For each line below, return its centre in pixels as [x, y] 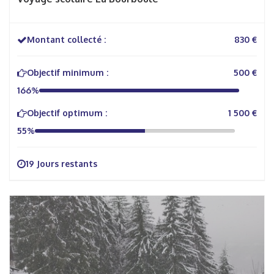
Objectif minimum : [68, 72]
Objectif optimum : [67, 113]
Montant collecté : [66, 39]
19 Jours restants [61, 164]
